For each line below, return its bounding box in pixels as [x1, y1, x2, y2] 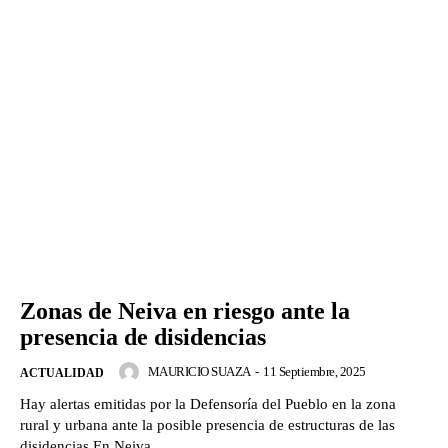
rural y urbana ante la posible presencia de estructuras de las [20, 417, 395, 434]
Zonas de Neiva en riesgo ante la [20, 298, 350, 325]
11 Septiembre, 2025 [263, 364, 366, 380]
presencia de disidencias [20, 324, 266, 351]
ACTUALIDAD [20, 366, 104, 381]
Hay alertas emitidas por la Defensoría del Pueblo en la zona [20, 396, 396, 413]
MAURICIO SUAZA [147, 364, 251, 380]
